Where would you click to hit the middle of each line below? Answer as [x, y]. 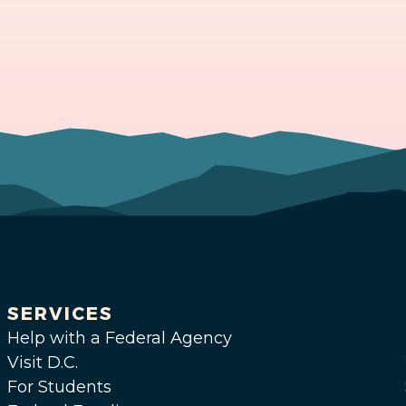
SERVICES [60, 314]
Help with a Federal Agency [119, 338]
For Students [59, 387]
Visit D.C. [42, 362]
